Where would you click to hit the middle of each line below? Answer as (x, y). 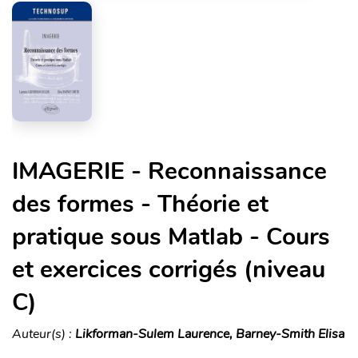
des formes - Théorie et (140, 204)
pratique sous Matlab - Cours (171, 237)
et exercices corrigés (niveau (169, 269)
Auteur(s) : (44, 334)
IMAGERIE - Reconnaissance (169, 171)
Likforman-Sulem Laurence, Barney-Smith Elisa (210, 334)
